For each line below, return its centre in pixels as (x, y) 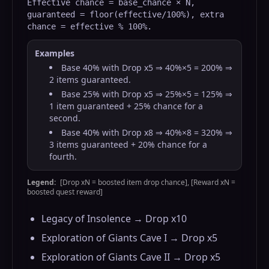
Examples (55, 53)
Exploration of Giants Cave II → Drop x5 (131, 257)
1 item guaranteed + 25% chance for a (126, 106)
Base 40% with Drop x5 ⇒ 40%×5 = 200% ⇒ (147, 68)
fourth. (63, 156)
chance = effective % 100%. (89, 26)
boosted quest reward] (65, 192)
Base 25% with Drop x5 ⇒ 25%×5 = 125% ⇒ (147, 94)
